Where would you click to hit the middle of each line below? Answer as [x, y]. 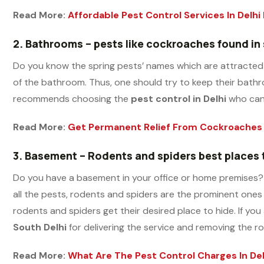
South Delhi [40, 227]
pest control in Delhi [180, 98]
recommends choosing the [72, 98]
